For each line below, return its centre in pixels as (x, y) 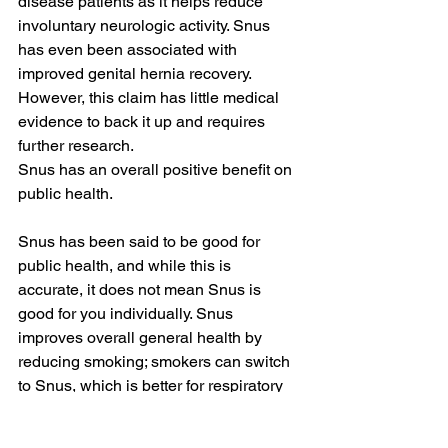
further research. (76, 145)
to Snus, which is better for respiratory (152, 385)
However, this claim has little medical (150, 97)
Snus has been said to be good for (141, 241)
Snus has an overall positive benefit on (157, 169)
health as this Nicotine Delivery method (158, 433)
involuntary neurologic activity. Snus (146, 25)
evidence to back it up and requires (143, 121)
